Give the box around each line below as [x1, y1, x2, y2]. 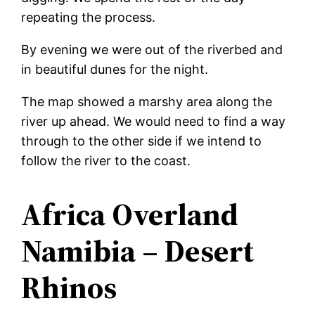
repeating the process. [21, 9, 156, 25]
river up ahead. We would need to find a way [21, 113, 286, 129]
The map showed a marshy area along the [21, 94, 273, 109]
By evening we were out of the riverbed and [21, 41, 283, 57]
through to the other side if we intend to [21, 133, 262, 148]
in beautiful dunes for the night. [21, 61, 209, 77]
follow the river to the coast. [21, 153, 191, 168]
